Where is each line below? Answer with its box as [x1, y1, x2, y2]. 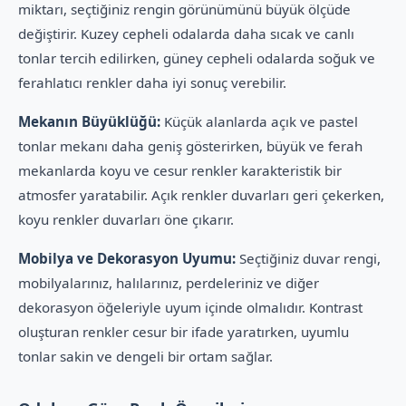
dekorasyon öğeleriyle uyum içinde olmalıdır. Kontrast [18, 298, 362, 316]
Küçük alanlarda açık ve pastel [160, 112, 358, 130]
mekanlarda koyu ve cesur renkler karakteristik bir [18, 161, 342, 179]
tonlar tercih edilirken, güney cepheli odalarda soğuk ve [18, 49, 375, 67]
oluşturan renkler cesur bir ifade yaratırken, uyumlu [18, 323, 349, 341]
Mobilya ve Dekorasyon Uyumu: [18, 249, 236, 267]
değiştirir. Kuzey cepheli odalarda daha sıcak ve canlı [18, 24, 354, 43]
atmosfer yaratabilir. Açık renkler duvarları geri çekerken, [18, 186, 384, 204]
